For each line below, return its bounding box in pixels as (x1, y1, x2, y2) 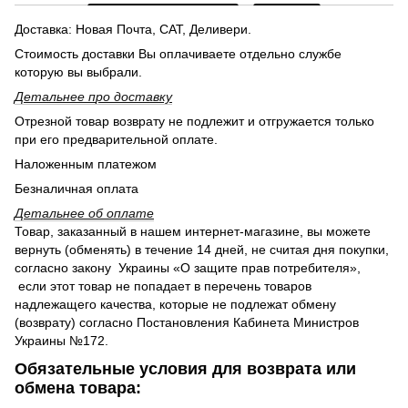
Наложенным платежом (15, 156, 160, 171)
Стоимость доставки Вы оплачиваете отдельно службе (15, 46, 342, 61)
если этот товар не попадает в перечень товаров (15, 278, 311, 293)
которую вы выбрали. (15, 64, 142, 79)
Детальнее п (15, 88, 96, 104)
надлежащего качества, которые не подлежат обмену (15, 296, 336, 311)
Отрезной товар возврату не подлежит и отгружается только (15, 113, 374, 128)
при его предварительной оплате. (15, 131, 218, 147)
